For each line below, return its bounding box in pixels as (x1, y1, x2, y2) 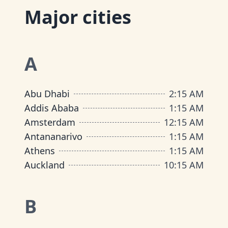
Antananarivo (24, 130, 82, 142)
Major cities (24, 5, 131, 30)
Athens (24, 145, 55, 157)
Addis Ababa (24, 102, 79, 114)
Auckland (24, 159, 65, 171)
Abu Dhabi (24, 88, 70, 100)
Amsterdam (24, 116, 75, 128)
